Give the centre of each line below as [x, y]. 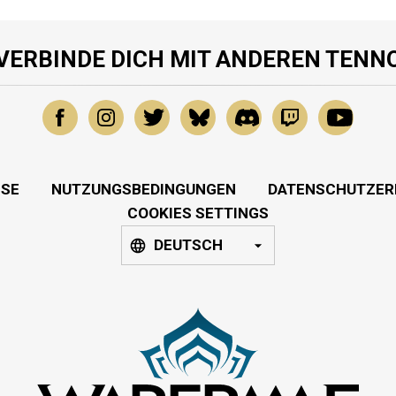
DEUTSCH [188, 245]
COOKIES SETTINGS [198, 213]
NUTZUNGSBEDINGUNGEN [144, 190]
